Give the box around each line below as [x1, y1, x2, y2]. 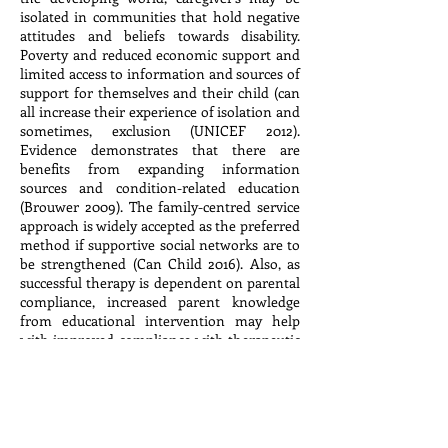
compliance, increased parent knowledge [20, 292, 300, 311]
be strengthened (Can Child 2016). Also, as [20, 254, 300, 273]
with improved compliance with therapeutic [20, 330, 300, 349]
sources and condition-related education [20, 178, 300, 197]
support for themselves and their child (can [20, 83, 300, 102]
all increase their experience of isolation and [20, 102, 300, 121]
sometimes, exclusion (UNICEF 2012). [20, 121, 300, 140]
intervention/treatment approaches [20, 349, 300, 368]
